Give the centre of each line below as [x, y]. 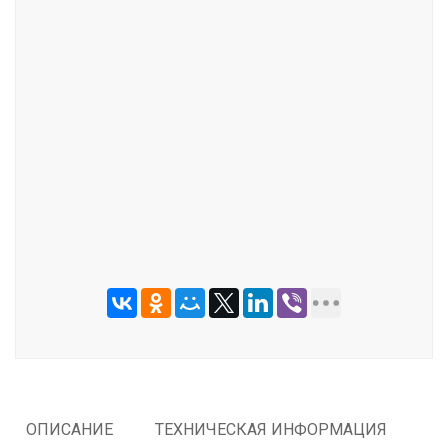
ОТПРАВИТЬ [223, 115]
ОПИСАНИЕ [69, 429]
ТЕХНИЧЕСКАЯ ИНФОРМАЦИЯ [271, 429]
